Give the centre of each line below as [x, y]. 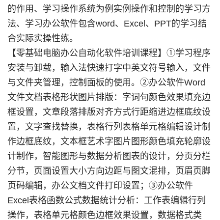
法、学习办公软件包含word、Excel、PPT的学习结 [107, 24]
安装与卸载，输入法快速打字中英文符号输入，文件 [109, 68]
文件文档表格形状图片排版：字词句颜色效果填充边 [109, 97]
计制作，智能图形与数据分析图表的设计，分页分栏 [109, 156]
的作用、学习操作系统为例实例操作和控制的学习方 [109, 9]
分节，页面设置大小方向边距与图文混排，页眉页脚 [109, 171]
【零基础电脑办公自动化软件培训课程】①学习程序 [109, 53]
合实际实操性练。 [42, 38]
